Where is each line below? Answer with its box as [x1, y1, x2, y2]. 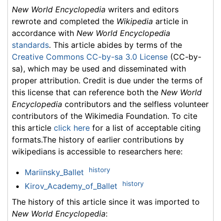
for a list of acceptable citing [90, 122, 201, 133]
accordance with [12, 28, 76, 38]
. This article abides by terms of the [49, 39, 182, 50]
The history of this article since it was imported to [12, 197, 200, 207]
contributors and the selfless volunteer [62, 99, 209, 109]
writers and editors [106, 4, 179, 14]
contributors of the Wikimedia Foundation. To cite [12, 110, 197, 121]
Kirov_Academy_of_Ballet [24, 181, 117, 191]
